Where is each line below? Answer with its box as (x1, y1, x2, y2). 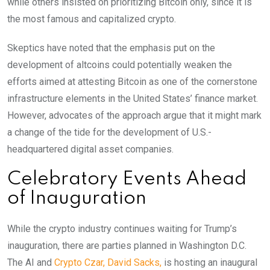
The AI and (7, 257, 52, 269)
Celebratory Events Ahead (7, 170, 246, 189)
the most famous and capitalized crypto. (7, 13, 176, 25)
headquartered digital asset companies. (7, 143, 174, 155)
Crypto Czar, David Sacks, (52, 257, 162, 269)
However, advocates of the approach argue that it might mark (7, 110, 262, 122)
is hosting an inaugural (162, 257, 257, 269)
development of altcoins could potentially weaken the (7, 59, 232, 71)
